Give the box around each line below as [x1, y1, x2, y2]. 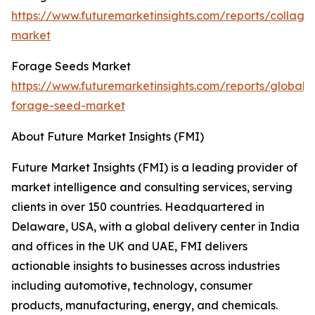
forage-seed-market [11, 98, 125, 113]
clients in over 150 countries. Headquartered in [11, 200, 264, 214]
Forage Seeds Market [11, 59, 131, 74]
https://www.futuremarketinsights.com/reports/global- [11, 79, 310, 94]
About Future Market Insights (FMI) [11, 129, 204, 144]
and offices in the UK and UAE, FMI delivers [11, 239, 247, 254]
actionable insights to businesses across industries [11, 259, 280, 274]
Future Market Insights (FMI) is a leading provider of [11, 160, 297, 175]
